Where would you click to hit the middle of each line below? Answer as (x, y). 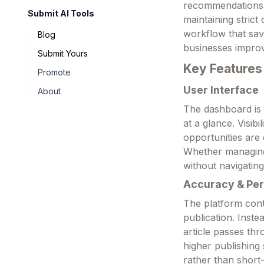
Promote (54, 72)
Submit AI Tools (61, 13)
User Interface (221, 90)
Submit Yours (63, 53)
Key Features (223, 68)
